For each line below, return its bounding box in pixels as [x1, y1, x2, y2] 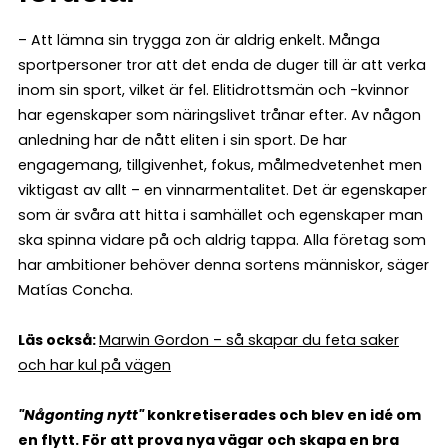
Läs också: [18, 329, 99, 350]
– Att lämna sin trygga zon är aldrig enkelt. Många [18, 29, 380, 50]
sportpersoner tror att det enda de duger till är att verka [18, 54, 426, 75]
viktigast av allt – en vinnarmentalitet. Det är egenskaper [18, 179, 427, 200]
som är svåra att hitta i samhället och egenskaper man [18, 204, 423, 225]
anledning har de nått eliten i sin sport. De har [18, 129, 347, 150]
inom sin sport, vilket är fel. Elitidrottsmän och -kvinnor [18, 79, 409, 100]
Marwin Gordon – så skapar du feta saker [99, 329, 399, 350]
